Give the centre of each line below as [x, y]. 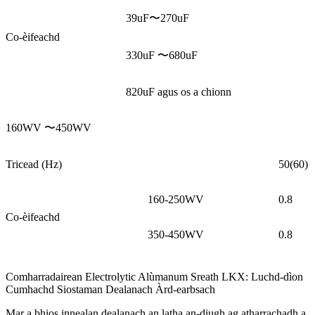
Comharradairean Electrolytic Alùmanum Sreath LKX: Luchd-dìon [154, 276]
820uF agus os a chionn [179, 91]
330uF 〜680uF [162, 55]
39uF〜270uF [157, 18]
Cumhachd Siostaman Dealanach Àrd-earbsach [110, 289]
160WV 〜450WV [49, 127]
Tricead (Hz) [34, 164]
